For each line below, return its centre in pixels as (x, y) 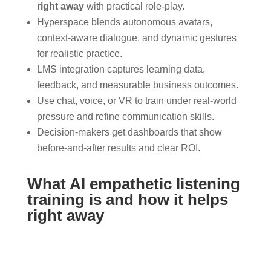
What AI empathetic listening (133, 184)
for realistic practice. (79, 53)
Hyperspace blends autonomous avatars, (124, 22)
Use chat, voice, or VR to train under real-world (136, 100)
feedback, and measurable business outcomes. (137, 85)
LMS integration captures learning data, (121, 69)
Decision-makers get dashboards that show (129, 132)
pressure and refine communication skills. (125, 116)
